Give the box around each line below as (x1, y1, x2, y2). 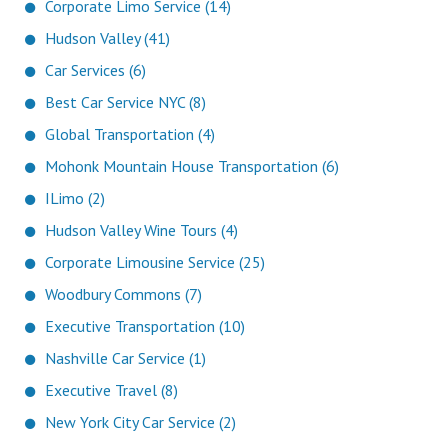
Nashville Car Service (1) (45, 348, 206, 369)
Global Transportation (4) (45, 124, 215, 145)
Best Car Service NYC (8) (45, 92, 206, 113)
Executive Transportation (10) (45, 316, 245, 337)
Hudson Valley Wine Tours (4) (45, 220, 238, 241)
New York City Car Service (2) (45, 412, 236, 433)
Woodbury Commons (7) (45, 284, 202, 305)
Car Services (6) (45, 60, 146, 81)
